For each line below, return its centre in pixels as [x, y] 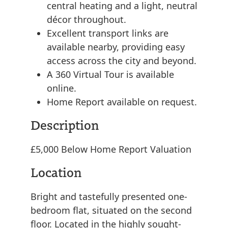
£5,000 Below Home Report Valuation [111, 149]
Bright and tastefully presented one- [109, 197]
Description [65, 125]
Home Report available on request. [122, 102]
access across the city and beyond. [122, 61]
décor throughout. [87, 20]
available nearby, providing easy [116, 47]
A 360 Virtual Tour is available [110, 75]
